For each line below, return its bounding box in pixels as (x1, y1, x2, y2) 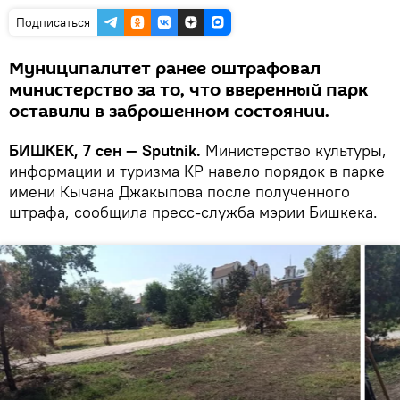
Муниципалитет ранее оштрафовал (9, 56, 321, 82)
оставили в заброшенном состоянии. (9, 99, 329, 125)
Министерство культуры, (201, 140, 387, 162)
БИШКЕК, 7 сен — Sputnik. (9, 140, 201, 162)
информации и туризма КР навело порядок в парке (9, 161, 385, 182)
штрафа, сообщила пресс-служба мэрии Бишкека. (9, 202, 378, 223)
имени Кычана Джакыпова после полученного (9, 181, 350, 203)
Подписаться (16, 14, 90, 31)
